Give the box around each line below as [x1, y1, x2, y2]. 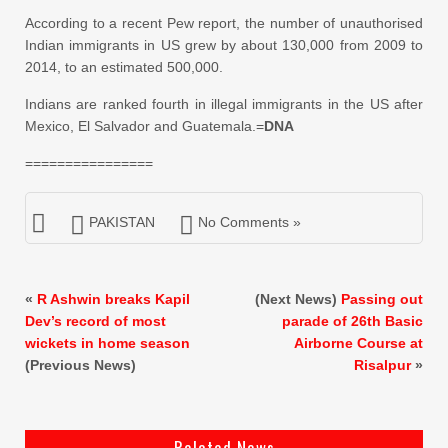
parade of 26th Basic [282, 313, 423, 330]
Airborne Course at [294, 335, 423, 352]
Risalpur [354, 357, 411, 374]
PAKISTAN [89, 214, 155, 231]
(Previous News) [25, 357, 136, 374]
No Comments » [198, 214, 301, 231]
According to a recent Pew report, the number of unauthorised [25, 15, 423, 32]
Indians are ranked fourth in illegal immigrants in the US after [25, 96, 423, 113]
